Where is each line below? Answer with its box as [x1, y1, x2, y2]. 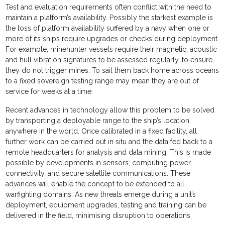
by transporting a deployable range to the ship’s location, [6, 117, 191, 125]
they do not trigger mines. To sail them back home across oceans [6, 66, 219, 75]
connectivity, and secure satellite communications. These [6, 169, 191, 178]
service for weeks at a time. [6, 87, 93, 96]
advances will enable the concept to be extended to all [6, 180, 185, 188]
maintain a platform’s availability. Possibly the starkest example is [6, 14, 213, 22]
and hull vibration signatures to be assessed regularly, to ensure [6, 56, 213, 64]
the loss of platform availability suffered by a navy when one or [6, 24, 210, 33]
